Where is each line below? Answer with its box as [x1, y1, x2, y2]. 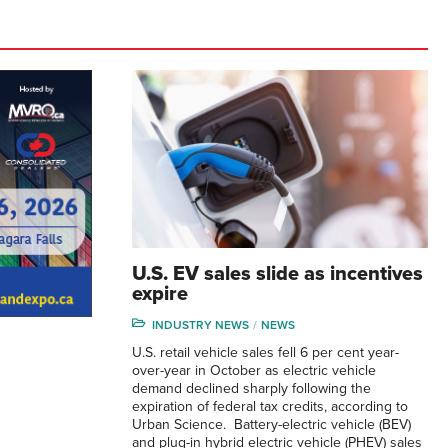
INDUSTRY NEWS [152, 317, 249, 332]
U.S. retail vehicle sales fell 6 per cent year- [132, 343, 399, 361]
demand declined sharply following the [132, 379, 371, 397]
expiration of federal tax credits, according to [132, 397, 408, 415]
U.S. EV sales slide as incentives [132, 261, 423, 286]
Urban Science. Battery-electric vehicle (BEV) [132, 415, 411, 433]
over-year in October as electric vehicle [132, 361, 376, 379]
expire [132, 281, 188, 306]
